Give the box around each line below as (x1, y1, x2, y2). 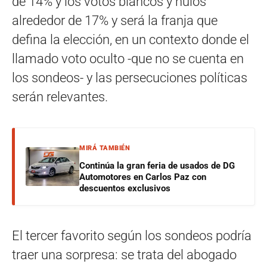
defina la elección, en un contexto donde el (12, 32, 249, 47)
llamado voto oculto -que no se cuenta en (12, 51, 244, 66)
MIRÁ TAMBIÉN (79, 144, 130, 152)
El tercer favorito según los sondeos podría (12, 228, 252, 243)
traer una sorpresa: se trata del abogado (12, 247, 237, 262)
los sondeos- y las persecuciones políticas (12, 70, 247, 85)
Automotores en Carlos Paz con (79, 171, 206, 182)
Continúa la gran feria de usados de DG (79, 160, 235, 171)
